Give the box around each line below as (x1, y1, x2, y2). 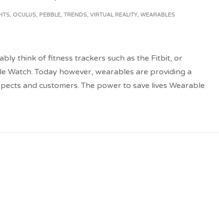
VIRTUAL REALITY (90, 12, 137, 18)
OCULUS (13, 12, 36, 18)
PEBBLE (39, 12, 61, 18)
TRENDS (64, 12, 87, 18)
